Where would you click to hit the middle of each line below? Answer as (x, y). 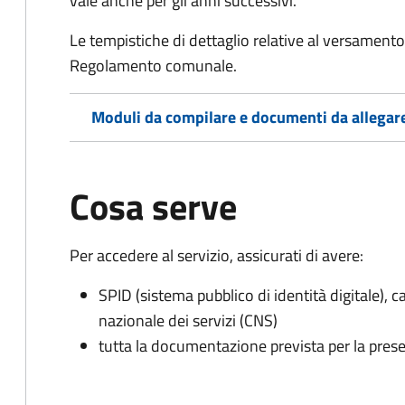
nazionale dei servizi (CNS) (188, 320)
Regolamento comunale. (153, 66)
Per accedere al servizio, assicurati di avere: (217, 255)
